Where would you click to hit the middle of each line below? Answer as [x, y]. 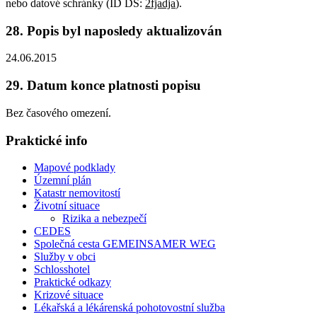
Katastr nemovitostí [77, 193]
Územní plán [63, 180]
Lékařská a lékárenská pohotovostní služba [129, 308]
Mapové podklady [75, 168]
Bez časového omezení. [58, 113]
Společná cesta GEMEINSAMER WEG [125, 244]
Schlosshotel [62, 270]
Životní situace [67, 206]
